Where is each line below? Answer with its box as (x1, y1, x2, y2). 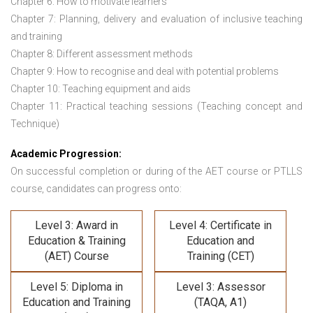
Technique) (10, 118, 59, 129)
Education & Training (27, 234, 126, 247)
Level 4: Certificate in (169, 219, 272, 232)
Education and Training (22, 296, 131, 309)
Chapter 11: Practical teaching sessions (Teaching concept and (10, 101, 303, 112)
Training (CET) (187, 249, 254, 263)
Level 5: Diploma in (30, 280, 123, 293)
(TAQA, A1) (194, 296, 247, 309)
